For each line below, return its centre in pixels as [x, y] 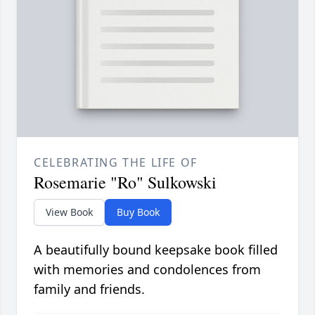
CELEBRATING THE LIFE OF [116, 163]
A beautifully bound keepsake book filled [156, 250]
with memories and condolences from [147, 270]
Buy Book [138, 212]
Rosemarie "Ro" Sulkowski [125, 182]
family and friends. [89, 289]
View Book [69, 212]
